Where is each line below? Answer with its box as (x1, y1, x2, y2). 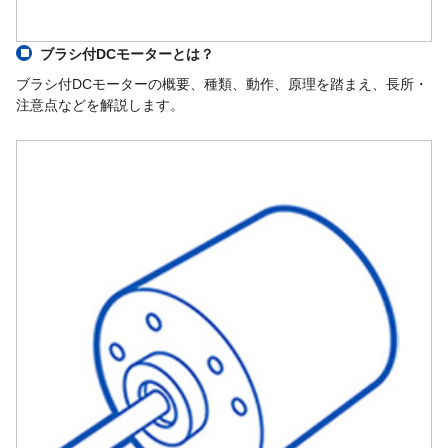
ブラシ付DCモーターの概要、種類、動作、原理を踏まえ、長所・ (16, 76, 428, 92)
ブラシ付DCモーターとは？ (40, 46, 214, 62)
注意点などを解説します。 (16, 97, 184, 113)
